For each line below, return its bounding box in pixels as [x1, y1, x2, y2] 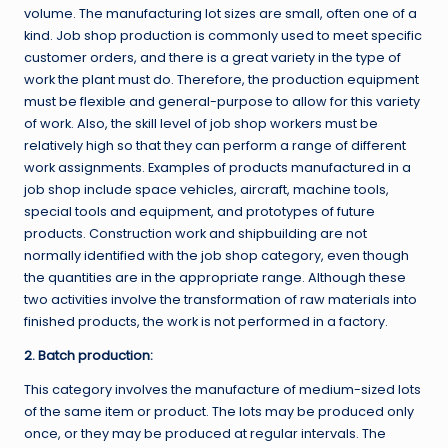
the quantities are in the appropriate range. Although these [24, 269, 406, 287]
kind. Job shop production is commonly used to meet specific [24, 27, 422, 45]
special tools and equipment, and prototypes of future [24, 203, 375, 221]
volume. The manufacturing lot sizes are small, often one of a [24, 5, 417, 23]
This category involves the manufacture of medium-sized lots [24, 381, 421, 399]
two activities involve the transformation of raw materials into [24, 291, 417, 309]
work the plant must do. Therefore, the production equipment [24, 71, 419, 89]
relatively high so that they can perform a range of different [24, 137, 406, 155]
